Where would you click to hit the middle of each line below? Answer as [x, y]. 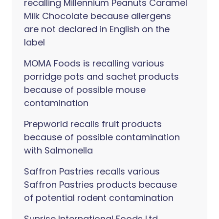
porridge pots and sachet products [101, 77]
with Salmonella [58, 150]
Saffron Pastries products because [100, 185]
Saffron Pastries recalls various [92, 171]
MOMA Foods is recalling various [94, 63]
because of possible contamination [102, 137]
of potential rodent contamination [99, 198]
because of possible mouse [85, 90]
